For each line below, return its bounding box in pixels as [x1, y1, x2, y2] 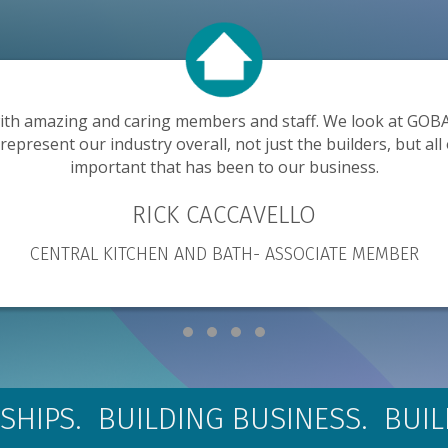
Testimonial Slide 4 [248, 341, 389, 364]
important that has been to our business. [69, 155, 379, 178]
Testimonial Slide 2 [200, 341, 341, 364]
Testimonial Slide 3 [224, 341, 365, 364]
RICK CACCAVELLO [132, 200, 316, 229]
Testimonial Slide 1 [176, 341, 317, 364]
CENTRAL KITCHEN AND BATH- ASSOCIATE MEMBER [29, 242, 419, 265]
